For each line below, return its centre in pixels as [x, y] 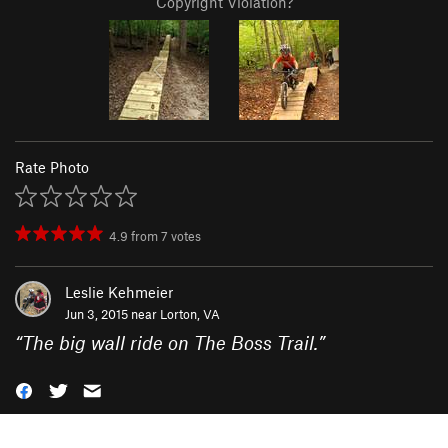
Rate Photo [52, 166]
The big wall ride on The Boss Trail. [170, 342]
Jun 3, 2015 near [112, 313]
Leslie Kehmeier [119, 291]
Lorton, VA [190, 313]
